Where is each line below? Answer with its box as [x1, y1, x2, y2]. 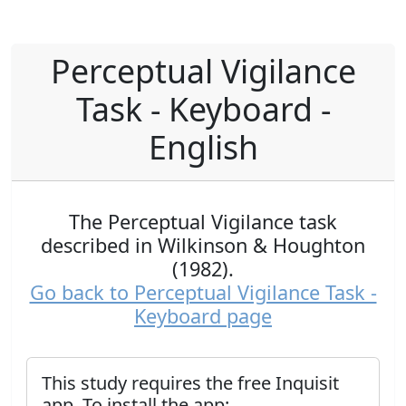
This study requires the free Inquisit [42, 371, 339, 395]
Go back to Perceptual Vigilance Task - [29, 279, 377, 305]
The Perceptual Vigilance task [69, 208, 337, 235]
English [148, 125, 258, 169]
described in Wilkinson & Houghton [41, 232, 365, 258]
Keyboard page [134, 303, 272, 329]
